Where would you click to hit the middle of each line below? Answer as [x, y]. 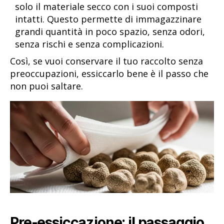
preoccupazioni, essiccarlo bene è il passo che [109, 73]
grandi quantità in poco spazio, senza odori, [110, 31]
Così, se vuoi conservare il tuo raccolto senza [106, 61]
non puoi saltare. [46, 86]
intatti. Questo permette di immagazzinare [108, 19]
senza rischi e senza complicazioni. [89, 44]
